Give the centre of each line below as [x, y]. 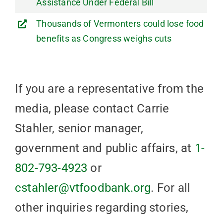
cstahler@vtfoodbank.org [83, 188]
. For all [171, 188]
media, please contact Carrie [92, 108]
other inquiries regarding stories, [102, 207]
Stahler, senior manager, [79, 128]
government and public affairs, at [105, 148]
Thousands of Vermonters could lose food [120, 23]
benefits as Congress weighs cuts [104, 38]
